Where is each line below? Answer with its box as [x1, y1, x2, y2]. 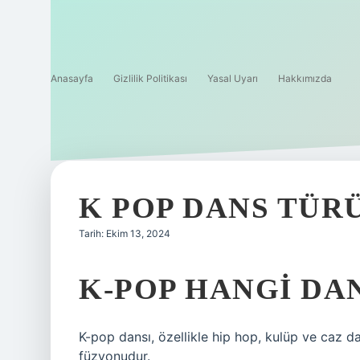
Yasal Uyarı [207, 72, 258, 84]
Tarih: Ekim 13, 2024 [79, 227, 170, 239]
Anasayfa [51, 72, 93, 84]
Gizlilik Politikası [113, 72, 187, 84]
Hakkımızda [278, 72, 332, 84]
